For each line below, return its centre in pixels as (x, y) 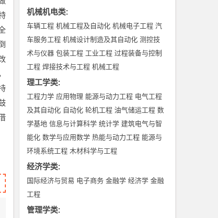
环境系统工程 (47, 151)
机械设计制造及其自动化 (100, 39)
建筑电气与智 (142, 124)
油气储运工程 (135, 110)
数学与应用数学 (66, 137)
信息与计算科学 (73, 124)
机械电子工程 (133, 26)
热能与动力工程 (116, 137)
